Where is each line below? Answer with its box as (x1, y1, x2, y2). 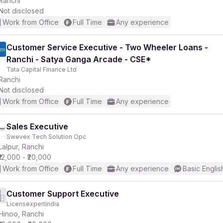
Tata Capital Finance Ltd (6, 66, 77, 73)
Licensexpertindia (6, 200, 59, 208)
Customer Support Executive (6, 189, 119, 199)
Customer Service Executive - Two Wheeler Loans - (6, 42, 208, 52)
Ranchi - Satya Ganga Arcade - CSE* (6, 54, 151, 64)
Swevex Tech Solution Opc (6, 133, 86, 140)
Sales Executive (6, 121, 68, 131)
